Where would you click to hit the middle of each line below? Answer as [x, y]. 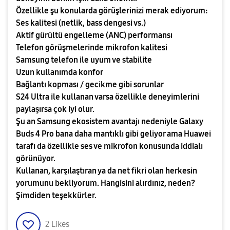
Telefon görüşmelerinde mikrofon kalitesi [92, 47]
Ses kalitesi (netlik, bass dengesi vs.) [81, 23]
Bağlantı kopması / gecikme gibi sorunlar [90, 84]
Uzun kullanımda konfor [60, 72]
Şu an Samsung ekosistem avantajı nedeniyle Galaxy [109, 121]
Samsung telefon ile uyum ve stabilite [84, 60]
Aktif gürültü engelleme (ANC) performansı [94, 35]
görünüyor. [36, 158]
